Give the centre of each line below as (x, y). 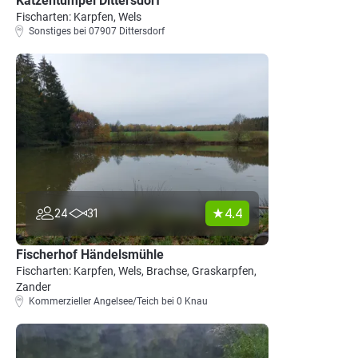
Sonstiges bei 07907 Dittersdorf (97, 31)
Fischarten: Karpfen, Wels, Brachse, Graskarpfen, (136, 271)
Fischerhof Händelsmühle (90, 255)
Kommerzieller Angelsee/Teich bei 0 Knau (118, 301)
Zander (34, 287)
